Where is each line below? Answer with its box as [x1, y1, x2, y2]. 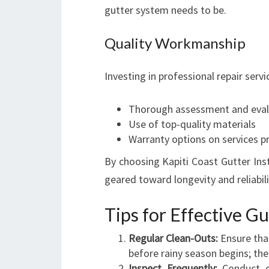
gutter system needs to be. [104, 3, 226, 17]
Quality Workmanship [104, 34, 246, 52]
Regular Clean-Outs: [128, 231, 219, 245]
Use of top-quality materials [128, 117, 256, 131]
